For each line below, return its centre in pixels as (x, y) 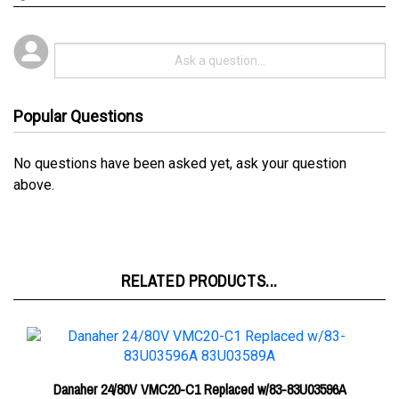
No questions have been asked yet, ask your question (180, 137)
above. (34, 158)
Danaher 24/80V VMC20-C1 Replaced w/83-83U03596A (199, 362)
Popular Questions (78, 90)
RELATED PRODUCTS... (199, 254)
